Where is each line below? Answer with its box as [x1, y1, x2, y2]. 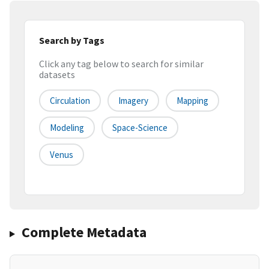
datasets [39, 68, 75, 81]
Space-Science [112, 122, 168, 134]
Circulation [50, 95, 90, 107]
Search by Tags [39, 34, 104, 46]
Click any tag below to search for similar [39, 58, 204, 70]
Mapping [177, 95, 208, 107]
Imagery [118, 95, 148, 107]
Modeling [50, 122, 84, 134]
